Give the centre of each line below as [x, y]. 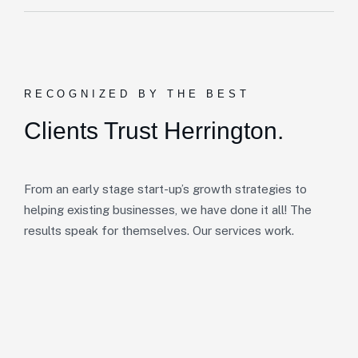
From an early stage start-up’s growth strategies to [165, 189]
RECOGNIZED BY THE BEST [137, 94]
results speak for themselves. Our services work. [159, 231]
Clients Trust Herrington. [154, 131]
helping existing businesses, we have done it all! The [168, 210]
